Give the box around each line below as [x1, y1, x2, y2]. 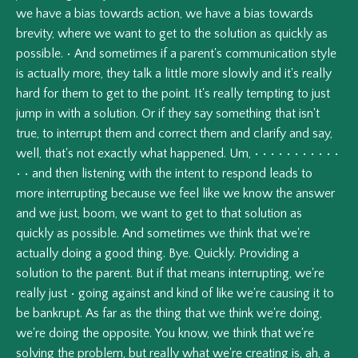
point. [161, 86, 191, 101]
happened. [170, 146, 226, 161]
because [111, 186, 156, 201]
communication [225, 46, 308, 62]
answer [296, 186, 335, 201]
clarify [253, 126, 286, 141]
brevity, [16, 26, 54, 42]
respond [222, 166, 266, 181]
